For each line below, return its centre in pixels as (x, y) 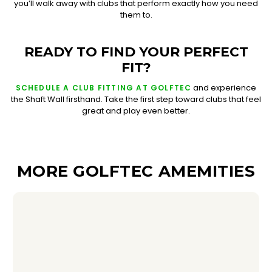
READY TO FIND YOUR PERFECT (136, 52)
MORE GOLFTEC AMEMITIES (136, 171)
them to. (136, 15)
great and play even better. (136, 111)
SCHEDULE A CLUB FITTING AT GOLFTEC (104, 88)
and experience (224, 88)
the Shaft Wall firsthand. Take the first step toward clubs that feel (136, 99)
